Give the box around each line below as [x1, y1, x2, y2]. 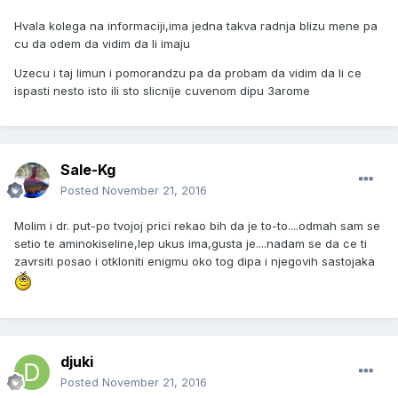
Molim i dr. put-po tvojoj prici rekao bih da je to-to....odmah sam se [14, 219, 380, 234]
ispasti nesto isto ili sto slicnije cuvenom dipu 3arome [14, 84, 310, 99]
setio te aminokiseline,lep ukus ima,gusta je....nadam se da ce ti [14, 236, 367, 251]
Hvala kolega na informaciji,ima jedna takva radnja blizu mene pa [14, 19, 378, 34]
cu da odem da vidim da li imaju [14, 36, 190, 52]
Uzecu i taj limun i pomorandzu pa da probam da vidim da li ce [14, 66, 362, 81]
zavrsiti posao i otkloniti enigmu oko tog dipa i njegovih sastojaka [14, 254, 375, 269]
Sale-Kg [60, 161, 115, 179]
